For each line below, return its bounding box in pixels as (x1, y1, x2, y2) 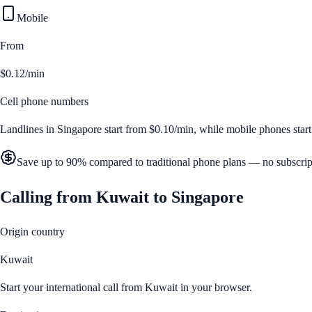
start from (102, 123, 149, 135)
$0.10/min (149, 123, 194, 135)
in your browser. (178, 281, 252, 293)
